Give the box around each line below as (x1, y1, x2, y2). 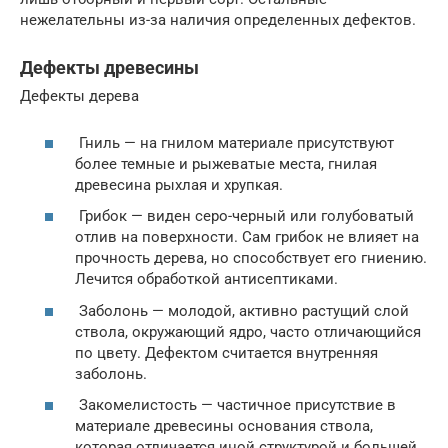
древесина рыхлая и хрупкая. (75, 175, 283, 194)
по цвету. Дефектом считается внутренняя (75, 343, 378, 362)
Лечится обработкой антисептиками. (75, 270, 338, 288)
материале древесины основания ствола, (75, 417, 373, 435)
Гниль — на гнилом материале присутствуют (75, 133, 394, 152)
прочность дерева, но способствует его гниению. (75, 249, 427, 267)
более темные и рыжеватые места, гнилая (75, 154, 377, 173)
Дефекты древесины (20, 57, 199, 78)
